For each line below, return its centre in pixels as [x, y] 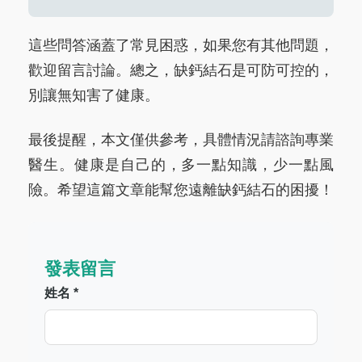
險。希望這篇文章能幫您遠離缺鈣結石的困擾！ [181, 189]
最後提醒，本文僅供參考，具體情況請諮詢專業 [181, 139]
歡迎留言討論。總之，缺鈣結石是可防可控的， [181, 70]
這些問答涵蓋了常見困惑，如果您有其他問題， [181, 45]
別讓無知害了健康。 [94, 95]
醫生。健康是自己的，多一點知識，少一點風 [181, 164]
